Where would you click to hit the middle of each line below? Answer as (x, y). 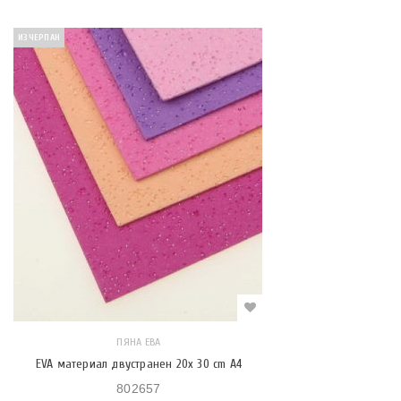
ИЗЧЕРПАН (39, 38)
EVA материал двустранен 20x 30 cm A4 (138, 364)
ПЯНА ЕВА (139, 342)
